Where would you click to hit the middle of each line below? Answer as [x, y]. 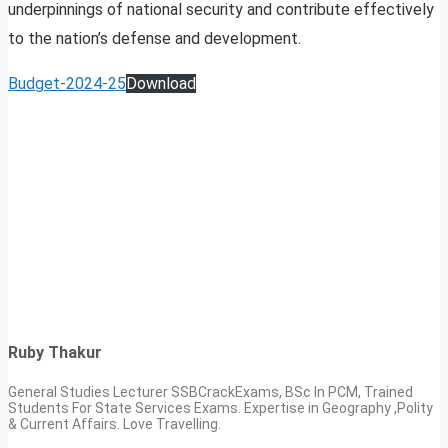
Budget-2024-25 [67, 84]
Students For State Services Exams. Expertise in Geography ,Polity [220, 407]
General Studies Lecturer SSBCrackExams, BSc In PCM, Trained [210, 391]
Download [161, 84]
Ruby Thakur [55, 353]
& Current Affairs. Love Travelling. [114, 423]
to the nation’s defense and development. [154, 39]
